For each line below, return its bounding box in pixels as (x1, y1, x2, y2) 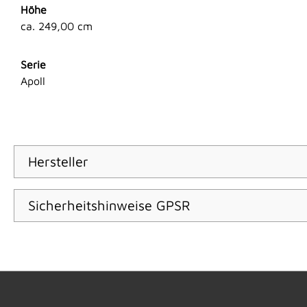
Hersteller (28, 153, 88, 170)
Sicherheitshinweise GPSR (28, 197, 191, 214)
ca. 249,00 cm (21, 20, 93, 33)
